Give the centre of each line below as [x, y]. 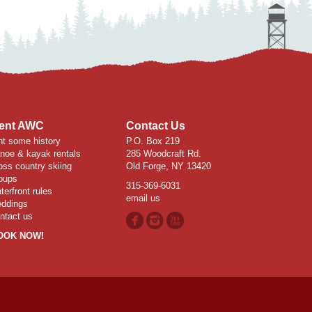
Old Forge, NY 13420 [169, 166]
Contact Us [156, 126]
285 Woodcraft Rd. [164, 154]
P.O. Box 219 [153, 141]
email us [143, 198]
